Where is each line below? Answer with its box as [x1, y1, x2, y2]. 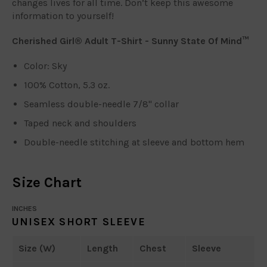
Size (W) [18, 242, 55, 254]
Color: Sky [24, 60, 67, 72]
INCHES [12, 204, 37, 213]
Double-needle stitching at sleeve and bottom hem [24, 136, 244, 148]
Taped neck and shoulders [24, 117, 136, 129]
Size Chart [12, 173, 82, 191]
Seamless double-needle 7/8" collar [24, 98, 179, 110]
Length [87, 242, 118, 254]
